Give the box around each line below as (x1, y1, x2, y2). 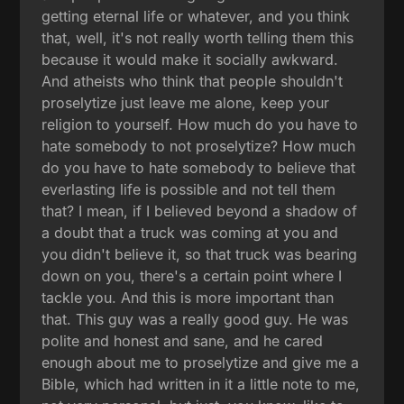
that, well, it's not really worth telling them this (41, 28, 354, 47)
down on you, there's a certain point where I (41, 266, 343, 285)
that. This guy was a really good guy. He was (41, 309, 349, 328)
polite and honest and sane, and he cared (41, 331, 324, 350)
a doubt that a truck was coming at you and (41, 223, 339, 242)
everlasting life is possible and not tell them (41, 179, 336, 198)
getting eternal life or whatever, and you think (41, 6, 351, 25)
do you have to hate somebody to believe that (41, 158, 356, 177)
